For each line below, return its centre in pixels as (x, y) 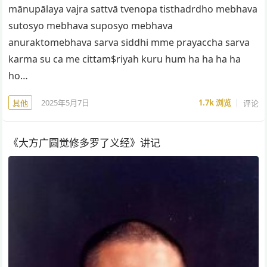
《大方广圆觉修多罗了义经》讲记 (85, 143)
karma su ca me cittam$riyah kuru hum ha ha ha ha (125, 59)
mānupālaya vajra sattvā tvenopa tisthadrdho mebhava (133, 9)
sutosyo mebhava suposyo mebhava (91, 26)
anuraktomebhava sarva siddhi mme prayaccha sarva (129, 43)
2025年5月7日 (66, 102)
